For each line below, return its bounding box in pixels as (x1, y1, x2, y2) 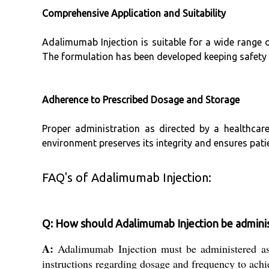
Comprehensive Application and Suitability (42, 8, 226, 19)
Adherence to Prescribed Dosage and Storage (42, 94, 240, 106)
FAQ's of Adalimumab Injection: (42, 171, 211, 185)
